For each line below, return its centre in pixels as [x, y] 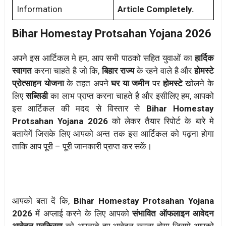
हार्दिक [204, 58]
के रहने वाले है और [164, 70]
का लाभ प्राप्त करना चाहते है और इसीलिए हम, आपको [131, 96]
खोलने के [200, 83]
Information [39, 9]
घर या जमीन [129, 83]
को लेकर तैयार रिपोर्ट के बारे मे [163, 121]
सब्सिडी [36, 96]
